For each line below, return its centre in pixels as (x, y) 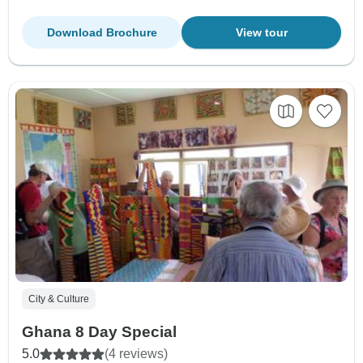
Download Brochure (102, 33)
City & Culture (59, 299)
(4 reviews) (136, 354)
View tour (261, 33)
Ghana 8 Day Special (99, 332)
